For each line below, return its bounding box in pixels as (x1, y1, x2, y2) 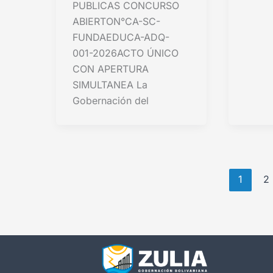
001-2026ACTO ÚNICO (73, 46, 179, 59)
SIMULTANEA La (73, 78, 147, 91)
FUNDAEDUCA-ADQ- (73, 30, 169, 43)
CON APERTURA (73, 62, 149, 75)
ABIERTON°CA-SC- (73, 15, 160, 27)
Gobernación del (73, 94, 149, 107)
